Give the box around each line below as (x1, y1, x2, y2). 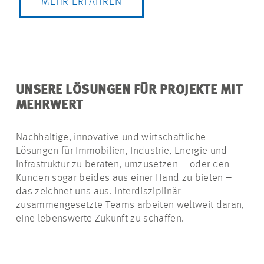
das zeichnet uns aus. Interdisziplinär (16, 186, 181, 197)
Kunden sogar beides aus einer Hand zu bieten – (16, 173, 233, 184)
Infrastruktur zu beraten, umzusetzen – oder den (16, 159, 230, 170)
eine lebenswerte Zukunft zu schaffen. (16, 213, 184, 225)
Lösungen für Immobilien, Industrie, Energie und (16, 146, 227, 157)
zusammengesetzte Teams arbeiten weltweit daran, (16, 200, 245, 211)
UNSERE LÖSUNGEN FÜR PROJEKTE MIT (16, 84, 243, 97)
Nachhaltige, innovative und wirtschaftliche (16, 132, 206, 143)
